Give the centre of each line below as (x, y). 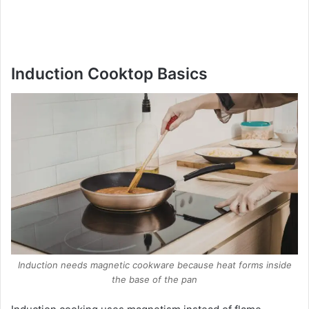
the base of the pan (154, 279)
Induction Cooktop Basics (109, 74)
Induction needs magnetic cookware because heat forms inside (154, 265)
